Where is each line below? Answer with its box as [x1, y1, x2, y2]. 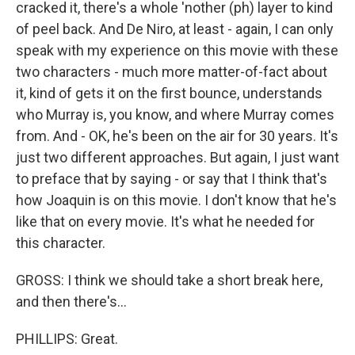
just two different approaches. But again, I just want [16, 149, 339, 166]
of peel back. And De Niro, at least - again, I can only [16, 21, 334, 37]
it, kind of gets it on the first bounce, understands [16, 85, 323, 101]
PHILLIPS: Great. [16, 330, 118, 347]
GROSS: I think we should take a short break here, [16, 272, 323, 288]
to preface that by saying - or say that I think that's [16, 170, 327, 187]
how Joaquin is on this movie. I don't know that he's [16, 192, 337, 208]
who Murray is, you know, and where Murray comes [16, 106, 334, 123]
